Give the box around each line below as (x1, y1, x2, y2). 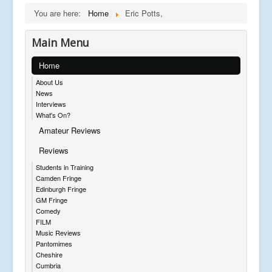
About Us (36, 76, 63, 87)
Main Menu (32, 35, 89, 50)
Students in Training (36, 161, 93, 172)
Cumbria (36, 260, 61, 270)
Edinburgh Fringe (36, 183, 86, 194)
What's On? (36, 109, 70, 120)
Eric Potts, (125, 7, 163, 19)
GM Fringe (36, 194, 67, 205)
